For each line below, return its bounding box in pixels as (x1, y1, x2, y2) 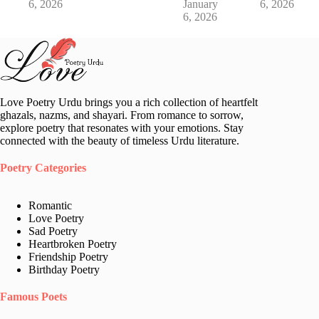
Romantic (28, 199, 72, 211)
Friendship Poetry (28, 250, 108, 263)
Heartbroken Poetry (28, 237, 117, 250)
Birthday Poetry (28, 263, 100, 276)
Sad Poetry (28, 224, 78, 237)
